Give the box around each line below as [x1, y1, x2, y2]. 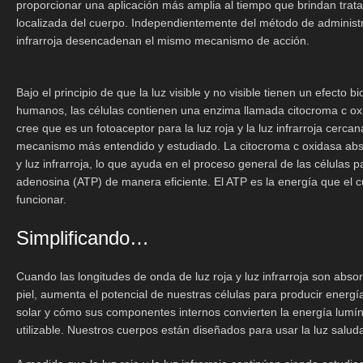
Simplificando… [16, 227, 155, 249]
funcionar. [16, 193, 70, 206]
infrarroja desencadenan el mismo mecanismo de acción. [16, 34, 310, 47]
